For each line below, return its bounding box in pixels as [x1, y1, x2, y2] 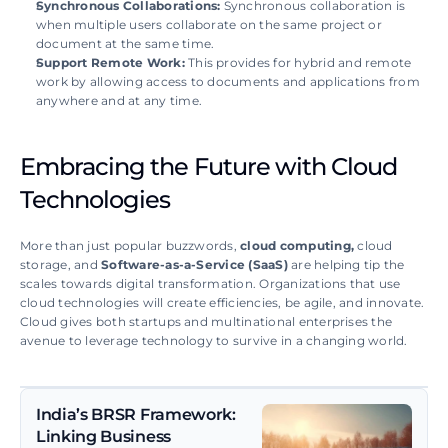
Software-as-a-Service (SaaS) [101, 257, 288, 273]
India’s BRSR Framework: [36, 405, 236, 425]
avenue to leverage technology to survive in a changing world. [20, 333, 408, 349]
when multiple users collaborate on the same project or [36, 17, 382, 33]
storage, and [20, 257, 102, 273]
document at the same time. [36, 36, 218, 52]
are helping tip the [287, 257, 405, 273]
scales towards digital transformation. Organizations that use [20, 276, 401, 292]
